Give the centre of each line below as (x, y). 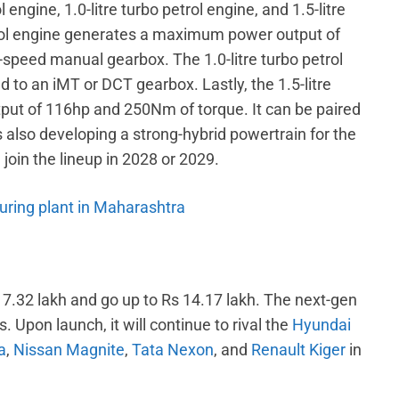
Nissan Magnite (69, 349)
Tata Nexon (173, 349)
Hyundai (322, 324)
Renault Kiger (298, 349)
